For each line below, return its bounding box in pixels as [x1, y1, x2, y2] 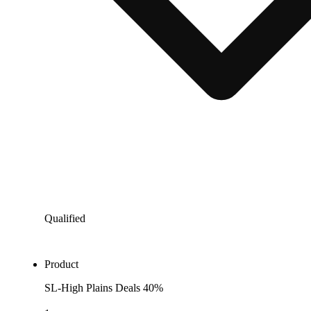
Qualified [44, 212, 85, 224]
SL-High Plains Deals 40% [44, 281, 163, 294]
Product [44, 258, 78, 270]
